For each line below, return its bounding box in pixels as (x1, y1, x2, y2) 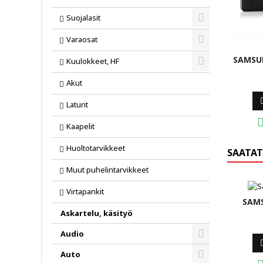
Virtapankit (66, 186, 104, 197)
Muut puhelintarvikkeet (66, 164, 149, 175)
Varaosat (66, 34, 97, 45)
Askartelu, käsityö (60, 208, 133, 218)
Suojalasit (66, 12, 100, 23)
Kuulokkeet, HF (66, 56, 119, 66)
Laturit (66, 99, 88, 110)
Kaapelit (66, 121, 95, 131)
